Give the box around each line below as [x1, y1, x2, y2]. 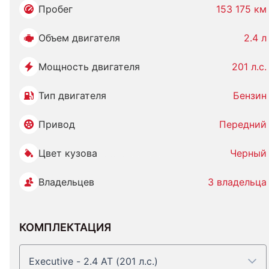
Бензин [233, 89, 267, 101]
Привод [38, 118, 75, 130]
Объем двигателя [38, 32, 120, 44]
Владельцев [38, 176, 94, 188]
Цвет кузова [38, 147, 97, 159]
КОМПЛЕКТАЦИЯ [19, 221, 111, 234]
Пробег [38, 3, 73, 15]
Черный [230, 147, 267, 159]
